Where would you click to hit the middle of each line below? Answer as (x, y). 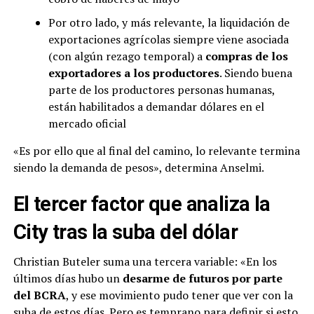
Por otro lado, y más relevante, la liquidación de (169, 22)
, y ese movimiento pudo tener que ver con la (179, 295)
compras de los (245, 56)
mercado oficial (87, 123)
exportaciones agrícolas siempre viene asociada (168, 39)
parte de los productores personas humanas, (161, 89)
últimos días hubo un (68, 278)
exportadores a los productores (134, 73)
